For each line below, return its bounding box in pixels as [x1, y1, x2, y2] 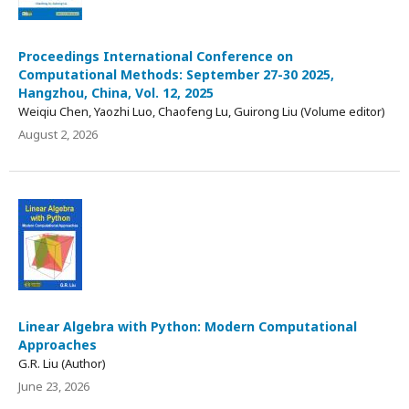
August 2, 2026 [18, 125, 98, 142]
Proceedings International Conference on [18, 47, 293, 65]
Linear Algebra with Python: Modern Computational [18, 317, 357, 335]
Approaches [18, 335, 97, 353]
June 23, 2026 [18, 377, 89, 394]
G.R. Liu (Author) [18, 354, 106, 372]
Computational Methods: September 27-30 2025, [18, 65, 334, 83]
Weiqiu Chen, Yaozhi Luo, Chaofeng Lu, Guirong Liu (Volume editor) [18, 102, 385, 120]
